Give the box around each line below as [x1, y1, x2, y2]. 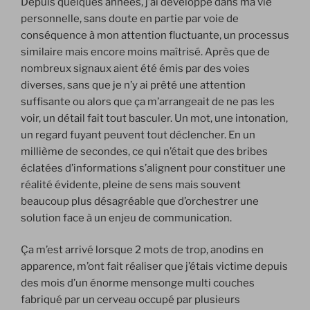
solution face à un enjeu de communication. [21, 211, 232, 224]
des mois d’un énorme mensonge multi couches [21, 277, 255, 290]
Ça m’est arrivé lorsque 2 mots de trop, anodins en [21, 244, 264, 257]
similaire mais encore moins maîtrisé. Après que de [21, 45, 270, 58]
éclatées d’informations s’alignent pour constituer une [21, 161, 286, 174]
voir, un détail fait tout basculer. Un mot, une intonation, [21, 111, 288, 125]
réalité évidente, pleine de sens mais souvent [21, 178, 241, 191]
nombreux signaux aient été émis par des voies [21, 62, 250, 75]
